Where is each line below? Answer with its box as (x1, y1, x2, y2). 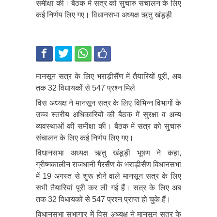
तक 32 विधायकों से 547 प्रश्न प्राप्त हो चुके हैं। (36, 195, 171, 203)
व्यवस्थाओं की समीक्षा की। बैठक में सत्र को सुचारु (36, 122, 181, 130)
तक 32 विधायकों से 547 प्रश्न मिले (36, 83, 135, 92)
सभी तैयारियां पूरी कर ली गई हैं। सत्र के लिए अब (36, 183, 181, 192)
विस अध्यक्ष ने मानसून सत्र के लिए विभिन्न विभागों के (36, 98, 181, 107)
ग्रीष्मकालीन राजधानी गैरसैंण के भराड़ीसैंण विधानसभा (36, 160, 181, 169)
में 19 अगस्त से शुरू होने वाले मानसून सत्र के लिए (36, 171, 181, 180)
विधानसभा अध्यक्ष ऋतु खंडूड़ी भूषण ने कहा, (36, 148, 181, 157)
